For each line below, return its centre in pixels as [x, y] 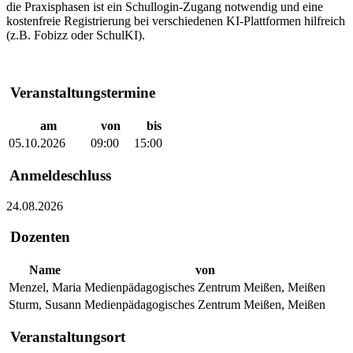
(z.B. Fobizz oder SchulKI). [76, 35]
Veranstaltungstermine [81, 92]
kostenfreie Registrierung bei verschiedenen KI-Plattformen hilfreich [176, 21]
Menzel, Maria [45, 287]
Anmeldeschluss [59, 176]
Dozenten [38, 236]
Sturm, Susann [45, 304]
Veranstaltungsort [66, 337]
